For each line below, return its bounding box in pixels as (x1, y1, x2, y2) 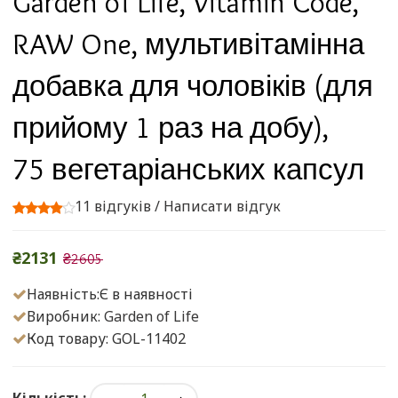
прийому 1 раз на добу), (12, 108, 329, 145)
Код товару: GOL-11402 (27, 328, 186, 348)
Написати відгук (163, 195, 281, 216)
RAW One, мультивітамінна (12, 25, 364, 61)
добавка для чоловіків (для (12, 67, 373, 103)
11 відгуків (75, 195, 151, 216)
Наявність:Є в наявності (27, 283, 193, 304)
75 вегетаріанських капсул (12, 150, 364, 187)
